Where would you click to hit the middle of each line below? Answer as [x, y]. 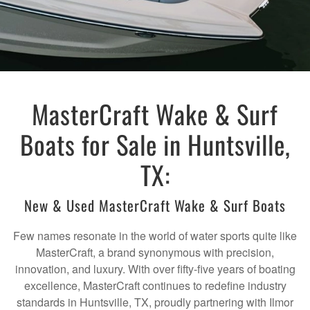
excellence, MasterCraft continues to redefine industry [155, 286]
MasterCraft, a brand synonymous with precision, [155, 253]
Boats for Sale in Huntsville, [155, 145]
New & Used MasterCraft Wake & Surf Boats [155, 206]
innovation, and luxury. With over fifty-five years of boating [155, 269]
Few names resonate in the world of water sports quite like [155, 236]
